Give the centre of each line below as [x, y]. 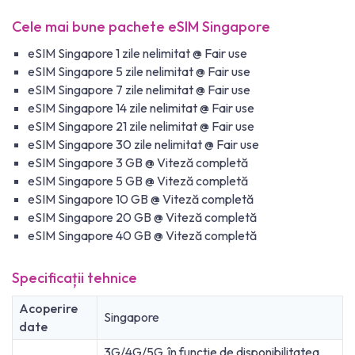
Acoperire [48, 309]
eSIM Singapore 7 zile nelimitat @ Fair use [139, 90]
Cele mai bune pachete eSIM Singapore [141, 27]
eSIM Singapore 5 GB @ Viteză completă [138, 181]
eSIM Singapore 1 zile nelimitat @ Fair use [137, 53]
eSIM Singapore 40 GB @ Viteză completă [142, 236]
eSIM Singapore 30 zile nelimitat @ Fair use [143, 145]
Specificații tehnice [74, 278]
